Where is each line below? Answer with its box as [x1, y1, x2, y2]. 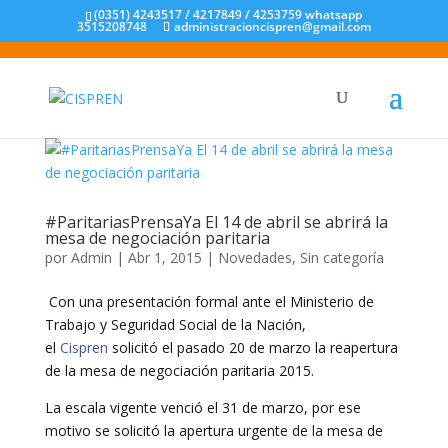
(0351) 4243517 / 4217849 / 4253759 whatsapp [94, 6, 363, 23]
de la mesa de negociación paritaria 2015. [44, 361, 314, 380]
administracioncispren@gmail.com [173, 18, 371, 35]
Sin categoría [299, 248, 384, 267]
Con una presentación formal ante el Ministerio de [44, 292, 374, 311]
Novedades [217, 248, 292, 267]
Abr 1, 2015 [127, 248, 202, 267]
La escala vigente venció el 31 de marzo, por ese [44, 398, 361, 417]
